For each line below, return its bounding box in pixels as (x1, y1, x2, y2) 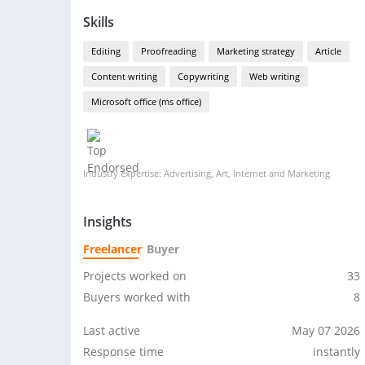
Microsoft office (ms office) (91, 95, 201, 108)
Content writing (91, 70, 157, 82)
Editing (91, 45, 121, 57)
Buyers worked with (83, 289, 191, 305)
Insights (83, 213, 132, 231)
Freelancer (83, 241, 142, 257)
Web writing (249, 70, 300, 82)
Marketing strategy (217, 45, 295, 57)
